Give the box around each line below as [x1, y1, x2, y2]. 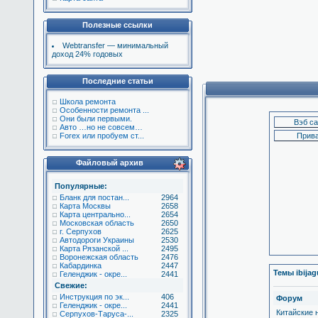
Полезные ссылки [82, 21, 153, 29]
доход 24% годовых [51, 50, 123, 58]
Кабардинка [59, 261, 102, 270]
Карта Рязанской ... [59, 244, 128, 253]
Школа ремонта [59, 97, 116, 106]
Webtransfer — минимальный [62, 41, 168, 50]
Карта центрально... [59, 210, 131, 219]
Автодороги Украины [59, 236, 134, 244]
